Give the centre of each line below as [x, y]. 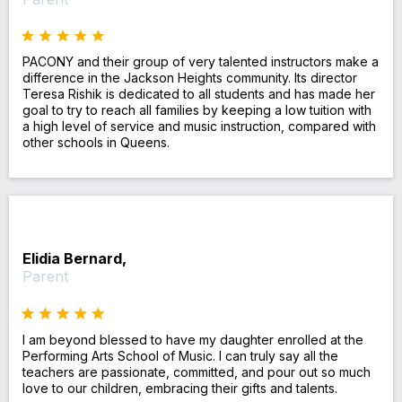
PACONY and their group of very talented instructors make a [201, 62]
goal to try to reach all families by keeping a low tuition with [197, 110]
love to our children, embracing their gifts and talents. [180, 388]
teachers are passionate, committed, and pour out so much [197, 371]
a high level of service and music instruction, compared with [199, 127]
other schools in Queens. [96, 143]
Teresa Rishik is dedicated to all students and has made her [199, 94]
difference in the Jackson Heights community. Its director [190, 78]
